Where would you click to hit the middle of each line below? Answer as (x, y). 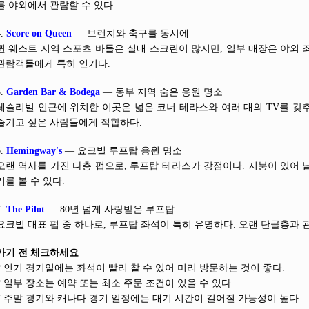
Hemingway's (34, 151)
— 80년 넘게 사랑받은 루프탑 (110, 209)
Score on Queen (39, 33)
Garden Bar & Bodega (53, 92)
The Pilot (26, 209)
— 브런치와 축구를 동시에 (130, 33)
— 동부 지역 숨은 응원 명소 (161, 92)
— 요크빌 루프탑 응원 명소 (122, 151)
